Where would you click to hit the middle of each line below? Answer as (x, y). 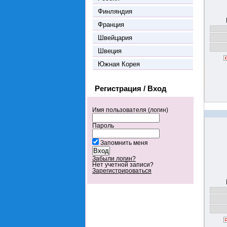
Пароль (103, 125)
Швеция (110, 51)
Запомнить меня (124, 143)
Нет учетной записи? (123, 164)
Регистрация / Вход (131, 88)
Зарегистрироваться (122, 171)
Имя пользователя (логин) (130, 110)
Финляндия (115, 11)
